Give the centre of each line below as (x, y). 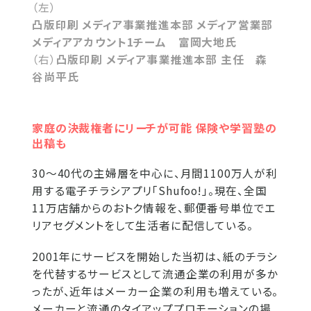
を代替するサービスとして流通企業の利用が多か (155, 274)
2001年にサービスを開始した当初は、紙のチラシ (155, 257)
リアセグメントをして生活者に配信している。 (143, 226)
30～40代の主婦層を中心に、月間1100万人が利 (155, 174)
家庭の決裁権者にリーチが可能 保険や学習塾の (154, 128)
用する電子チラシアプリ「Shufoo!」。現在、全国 (150, 191)
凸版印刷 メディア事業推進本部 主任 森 (162, 60)
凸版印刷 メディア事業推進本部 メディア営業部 (153, 25)
